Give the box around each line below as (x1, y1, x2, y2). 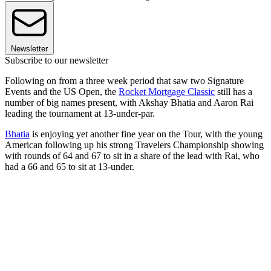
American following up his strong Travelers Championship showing (5, 140, 264, 151)
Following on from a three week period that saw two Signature (5, 76, 244, 87)
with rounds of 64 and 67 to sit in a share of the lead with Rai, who (5, 151, 260, 162)
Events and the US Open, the (5, 87, 119, 97)
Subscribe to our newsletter (5, 55, 108, 66)
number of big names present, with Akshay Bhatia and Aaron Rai (5, 97, 253, 108)
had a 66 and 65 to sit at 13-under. (5, 162, 134, 172)
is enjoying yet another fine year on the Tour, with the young (30, 129, 263, 140)
